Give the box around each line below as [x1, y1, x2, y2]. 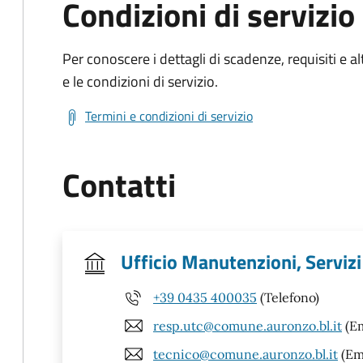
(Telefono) [257, 288, 319, 305]
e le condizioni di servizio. [62, 70, 218, 92]
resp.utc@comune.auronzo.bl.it [153, 317, 342, 334]
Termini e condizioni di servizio [85, 106, 253, 126]
